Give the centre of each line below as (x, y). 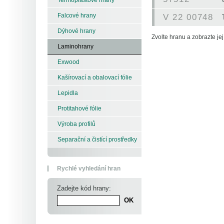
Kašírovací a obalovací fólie (95, 77)
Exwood (68, 62)
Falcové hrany (77, 15)
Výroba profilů (76, 124)
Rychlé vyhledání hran (89, 168)
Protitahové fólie (79, 108)
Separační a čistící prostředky (97, 139)
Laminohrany (75, 46)
